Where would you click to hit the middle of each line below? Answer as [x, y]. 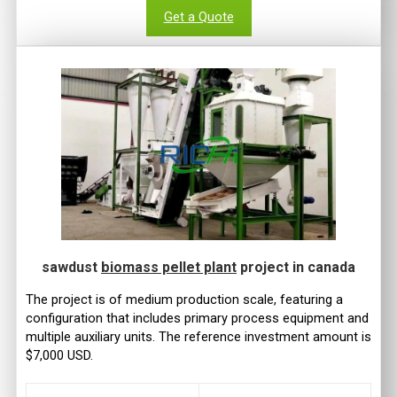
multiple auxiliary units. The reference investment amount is [198, 336]
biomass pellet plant [169, 267]
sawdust [71, 267]
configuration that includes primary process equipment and [197, 318]
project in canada [296, 267]
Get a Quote [198, 16]
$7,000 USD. [59, 355]
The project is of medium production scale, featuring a [184, 299]
